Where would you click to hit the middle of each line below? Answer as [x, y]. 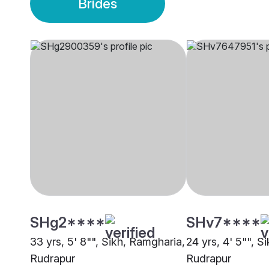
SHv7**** [223, 223]
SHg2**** [68, 223]
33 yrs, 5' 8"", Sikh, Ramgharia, [107, 242]
